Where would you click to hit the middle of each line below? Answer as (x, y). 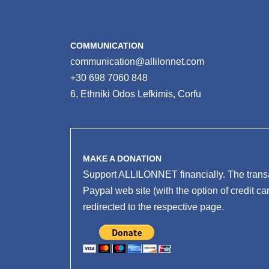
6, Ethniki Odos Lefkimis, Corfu (136, 94)
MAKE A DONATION (122, 159)
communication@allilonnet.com (137, 61)
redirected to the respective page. (153, 207)
